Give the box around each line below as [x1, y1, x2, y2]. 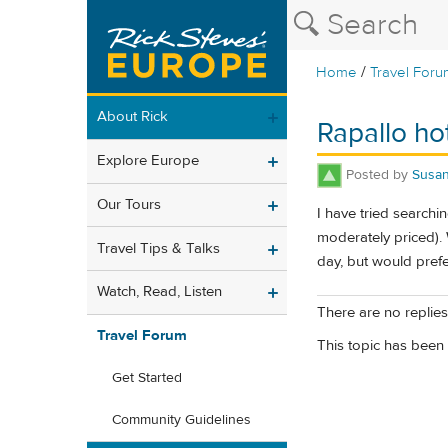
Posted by [346, 165, 412, 184]
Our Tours [97, 194, 161, 214]
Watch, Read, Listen [97, 282, 222, 302]
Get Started [112, 369, 182, 388]
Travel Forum [97, 326, 187, 346]
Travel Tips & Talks [97, 238, 220, 258]
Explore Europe [97, 151, 199, 171]
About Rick [97, 107, 168, 127]
